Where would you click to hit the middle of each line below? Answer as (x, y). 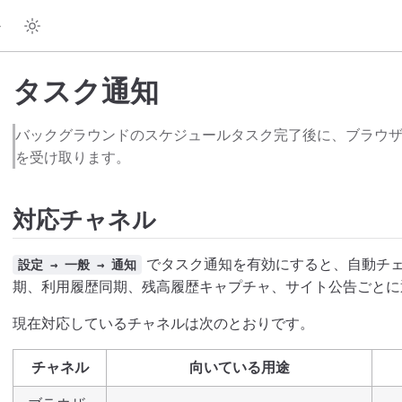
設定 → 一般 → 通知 (77, 265)
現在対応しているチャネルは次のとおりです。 (163, 323)
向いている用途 (239, 367)
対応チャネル (84, 218)
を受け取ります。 (73, 157)
